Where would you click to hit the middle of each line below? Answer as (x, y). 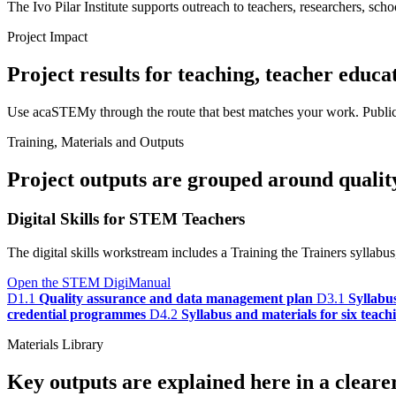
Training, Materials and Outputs (95, 141)
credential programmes (76, 315)
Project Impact (47, 37)
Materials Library (55, 345)
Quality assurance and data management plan (176, 299)
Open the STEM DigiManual (89, 283)
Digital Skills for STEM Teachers (126, 218)
